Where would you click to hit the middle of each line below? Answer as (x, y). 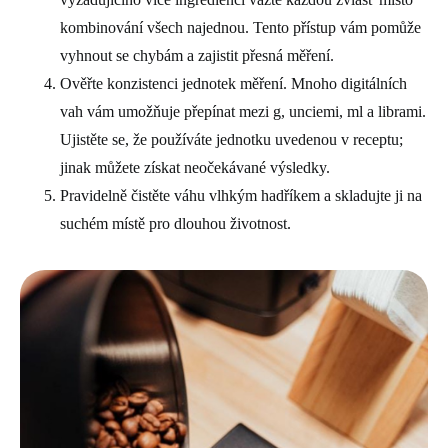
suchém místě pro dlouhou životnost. (175, 223)
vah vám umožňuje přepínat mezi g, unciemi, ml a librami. (243, 111)
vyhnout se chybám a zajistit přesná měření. (197, 55)
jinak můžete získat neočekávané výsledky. (195, 167)
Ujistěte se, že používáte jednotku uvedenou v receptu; (231, 139)
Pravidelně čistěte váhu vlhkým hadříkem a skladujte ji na (241, 195)
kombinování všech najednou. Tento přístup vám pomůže (240, 27)
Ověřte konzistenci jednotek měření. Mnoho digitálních (233, 83)
